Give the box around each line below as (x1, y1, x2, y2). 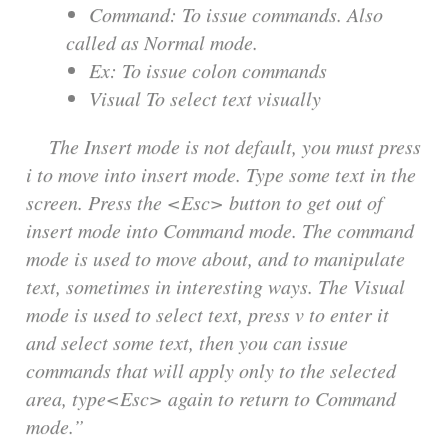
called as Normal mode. (66, 28, 258, 55)
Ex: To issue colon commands (89, 56, 327, 83)
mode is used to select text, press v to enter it (26, 300, 389, 327)
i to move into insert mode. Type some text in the (26, 160, 416, 187)
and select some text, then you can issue (26, 328, 348, 355)
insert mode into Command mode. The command (26, 216, 414, 243)
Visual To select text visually (89, 84, 321, 111)
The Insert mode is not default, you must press (49, 132, 421, 159)
